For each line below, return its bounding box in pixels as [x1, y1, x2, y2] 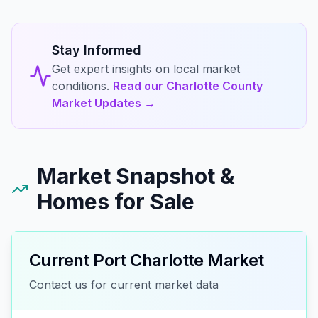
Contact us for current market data [29, 278, 219, 292]
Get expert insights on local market [52, 62, 240, 77]
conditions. [52, 79, 109, 94]
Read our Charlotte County [113, 79, 263, 94]
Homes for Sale [36, 189, 194, 215]
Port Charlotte [93, 250, 204, 271]
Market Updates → [52, 96, 155, 111]
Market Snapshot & [36, 163, 234, 190]
